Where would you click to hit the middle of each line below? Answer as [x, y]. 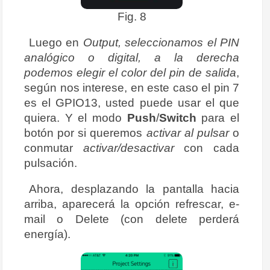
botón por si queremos [85, 133]
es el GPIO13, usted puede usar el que [132, 103]
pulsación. [51, 163]
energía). [47, 234]
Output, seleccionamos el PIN [161, 42]
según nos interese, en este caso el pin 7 [132, 88]
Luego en [56, 42]
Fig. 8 [132, 17]
